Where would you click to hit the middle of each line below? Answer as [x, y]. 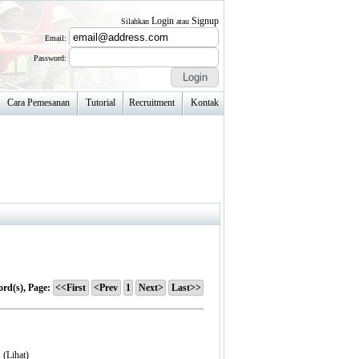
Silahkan [136, 21]
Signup [205, 21]
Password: [51, 58]
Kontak [205, 102]
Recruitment [152, 102]
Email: [57, 38]
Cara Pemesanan [38, 102]
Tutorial [101, 102]
